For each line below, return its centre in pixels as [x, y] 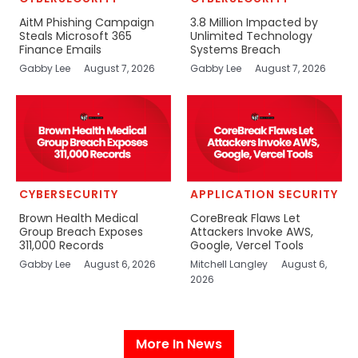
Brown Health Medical [78, 218]
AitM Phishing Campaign [86, 22]
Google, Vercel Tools [247, 245]
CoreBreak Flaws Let [245, 218]
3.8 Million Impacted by [254, 22]
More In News [179, 344]
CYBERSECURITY [68, 194]
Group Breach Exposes [81, 231]
